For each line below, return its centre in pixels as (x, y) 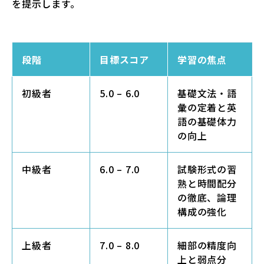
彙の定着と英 (207, 107)
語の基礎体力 (207, 121)
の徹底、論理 (207, 197)
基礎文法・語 (207, 93)
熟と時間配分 (207, 183)
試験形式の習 (207, 169)
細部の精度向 (207, 245)
